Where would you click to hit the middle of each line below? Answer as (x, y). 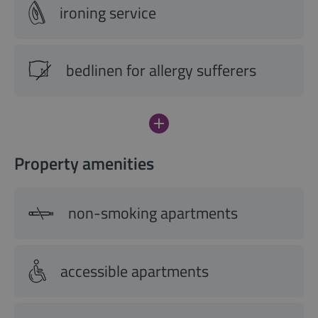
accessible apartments (135, 271)
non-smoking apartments (153, 213)
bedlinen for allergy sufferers (161, 71)
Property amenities (84, 164)
